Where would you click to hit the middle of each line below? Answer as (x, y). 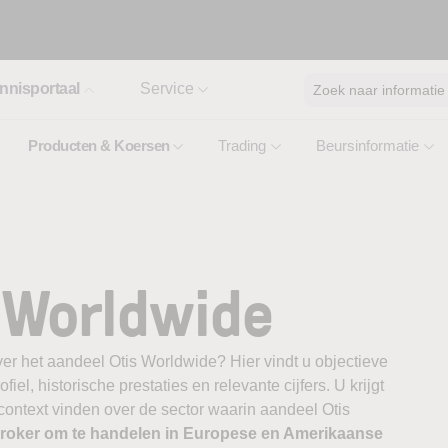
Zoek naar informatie (379, 89)
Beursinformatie (367, 145)
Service (166, 88)
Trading (242, 145)
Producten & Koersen (99, 145)
